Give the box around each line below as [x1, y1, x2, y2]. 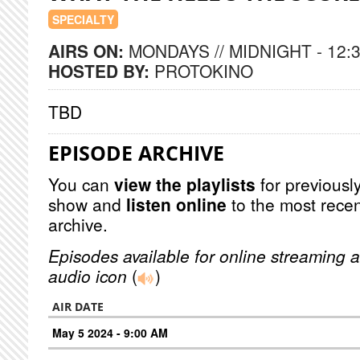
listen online [126, 192, 227, 216]
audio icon [48, 264, 127, 288]
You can [48, 172, 114, 196]
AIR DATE [52, 298, 104, 314]
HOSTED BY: [48, 59, 154, 83]
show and [48, 192, 126, 216]
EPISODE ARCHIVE [48, 139, 224, 166]
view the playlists [114, 172, 256, 196]
